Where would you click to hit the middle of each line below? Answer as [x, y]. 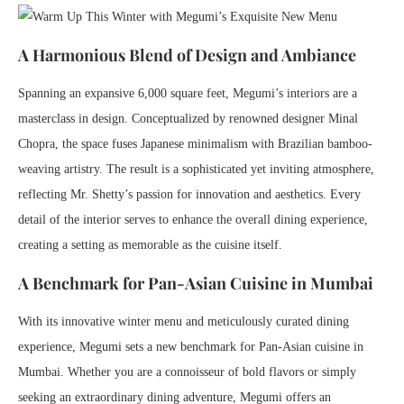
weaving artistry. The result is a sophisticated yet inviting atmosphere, [196, 169]
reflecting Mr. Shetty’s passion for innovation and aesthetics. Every [189, 194]
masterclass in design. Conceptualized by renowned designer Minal [188, 119]
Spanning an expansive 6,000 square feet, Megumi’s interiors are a [188, 93]
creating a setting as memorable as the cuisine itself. [150, 245]
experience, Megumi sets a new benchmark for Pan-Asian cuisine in [191, 347]
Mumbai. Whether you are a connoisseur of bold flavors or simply [187, 372]
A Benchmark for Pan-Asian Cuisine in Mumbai [196, 283]
